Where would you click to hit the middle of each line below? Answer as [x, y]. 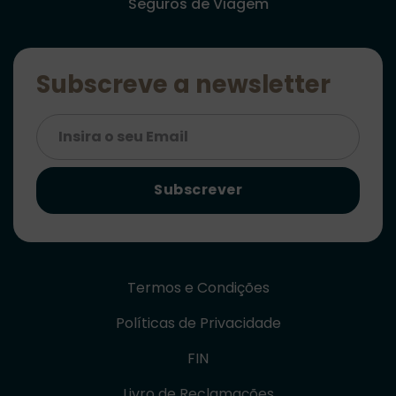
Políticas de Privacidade [198, 323]
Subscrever [198, 190]
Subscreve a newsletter [183, 85]
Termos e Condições [198, 287]
